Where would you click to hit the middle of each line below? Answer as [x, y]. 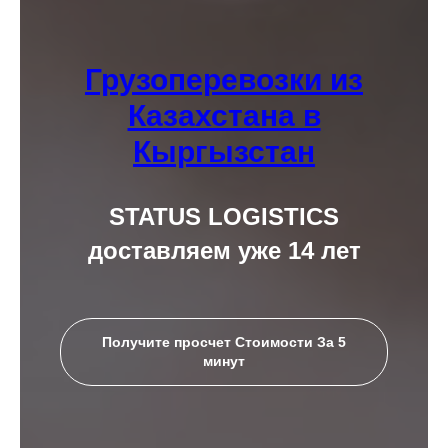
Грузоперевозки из [224, 79]
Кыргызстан [224, 151]
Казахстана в [224, 115]
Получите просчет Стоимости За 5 [224, 341]
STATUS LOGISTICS [224, 216]
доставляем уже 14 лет [224, 250]
